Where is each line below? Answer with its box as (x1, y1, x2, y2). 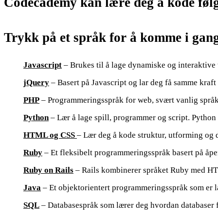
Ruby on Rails (23, 165, 73, 175)
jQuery (23, 77, 49, 87)
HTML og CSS (23, 130, 75, 140)
